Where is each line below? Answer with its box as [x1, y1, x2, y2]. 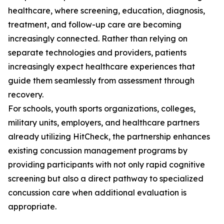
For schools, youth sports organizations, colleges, [8, 103, 195, 114]
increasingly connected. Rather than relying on [8, 33, 187, 44]
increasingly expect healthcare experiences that [8, 61, 195, 72]
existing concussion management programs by [8, 145, 187, 156]
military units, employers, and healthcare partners [8, 117, 199, 128]
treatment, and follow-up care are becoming [8, 19, 181, 30]
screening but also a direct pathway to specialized [8, 173, 203, 184]
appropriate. [8, 201, 56, 212]
